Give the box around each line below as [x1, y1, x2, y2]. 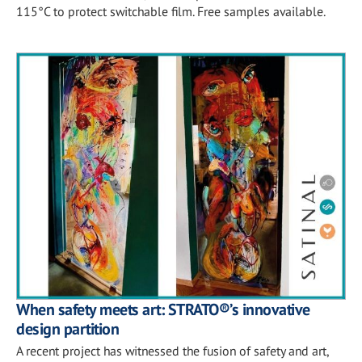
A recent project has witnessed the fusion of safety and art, [16, 343, 329, 359]
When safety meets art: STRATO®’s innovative [16, 299, 310, 320]
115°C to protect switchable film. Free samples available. [16, 2, 326, 19]
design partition [16, 318, 119, 339]
